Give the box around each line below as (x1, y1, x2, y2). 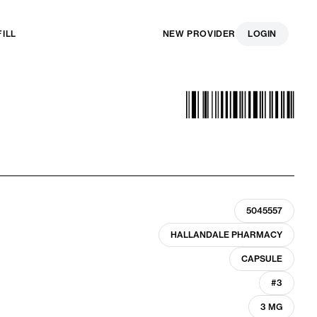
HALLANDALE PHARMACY (170, 229, 282, 240)
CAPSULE (241, 253, 282, 264)
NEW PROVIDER (162, 28, 236, 39)
